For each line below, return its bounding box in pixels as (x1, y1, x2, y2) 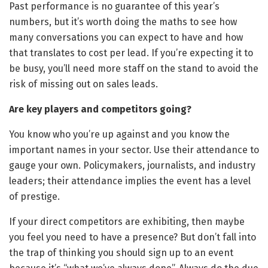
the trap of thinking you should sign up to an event (9, 247, 233, 259)
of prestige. (9, 191, 62, 203)
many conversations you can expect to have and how (9, 32, 243, 44)
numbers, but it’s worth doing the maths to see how (9, 16, 237, 28)
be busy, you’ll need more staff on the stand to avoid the (9, 63, 258, 75)
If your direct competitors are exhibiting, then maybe (9, 216, 245, 228)
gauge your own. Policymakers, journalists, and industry (9, 160, 255, 172)
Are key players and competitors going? (9, 103, 191, 115)
